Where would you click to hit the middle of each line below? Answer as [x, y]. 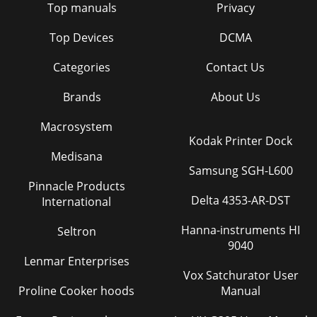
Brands [82, 97]
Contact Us [235, 67]
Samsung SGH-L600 [241, 170]
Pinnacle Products [76, 186]
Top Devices [82, 37]
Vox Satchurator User [194, 275]
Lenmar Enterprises [76, 261]
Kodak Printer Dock [241, 140]
